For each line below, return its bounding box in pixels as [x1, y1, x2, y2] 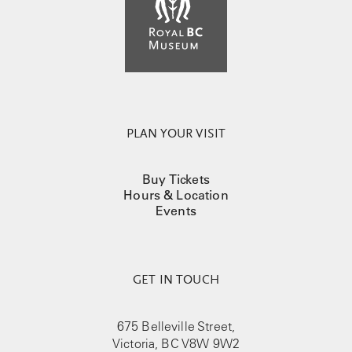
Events [156, 203, 196, 218]
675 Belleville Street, [116, 318, 236, 334]
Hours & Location [123, 187, 229, 203]
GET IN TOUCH [133, 274, 219, 287]
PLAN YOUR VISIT [126, 128, 226, 141]
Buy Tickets [142, 171, 210, 187]
